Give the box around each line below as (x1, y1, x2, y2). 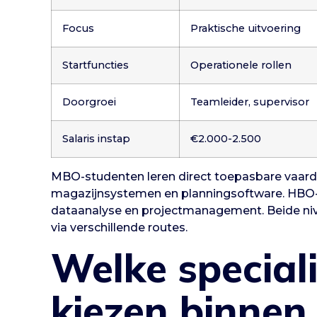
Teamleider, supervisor (190, 96, 309, 109)
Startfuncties (62, 59, 129, 72)
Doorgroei (62, 96, 116, 109)
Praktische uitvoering (190, 22, 301, 35)
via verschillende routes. (51, 221, 188, 235)
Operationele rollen (190, 59, 292, 72)
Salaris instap (62, 132, 130, 146)
